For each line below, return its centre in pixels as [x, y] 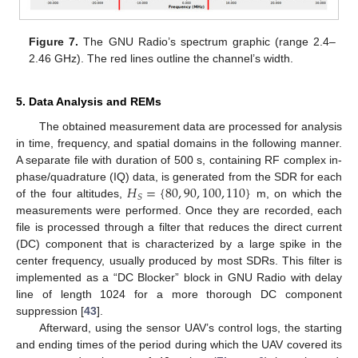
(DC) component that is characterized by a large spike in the [179, 244]
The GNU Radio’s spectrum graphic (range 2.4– [207, 42]
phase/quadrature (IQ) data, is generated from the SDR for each [179, 177]
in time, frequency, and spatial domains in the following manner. [179, 143]
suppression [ [50, 311]
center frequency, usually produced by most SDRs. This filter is [179, 261]
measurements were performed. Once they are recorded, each [179, 211]
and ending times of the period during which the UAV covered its [179, 345]
